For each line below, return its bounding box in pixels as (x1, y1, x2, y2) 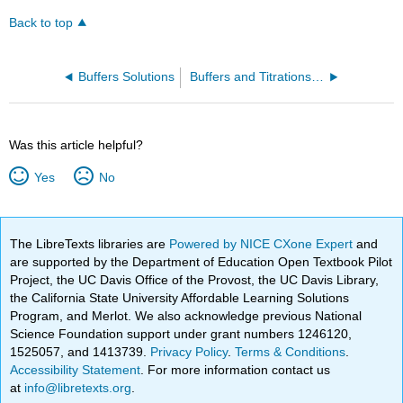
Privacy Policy (150, 344, 228, 359)
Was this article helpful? (9, 138, 144, 153)
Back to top (9, 15, 74, 30)
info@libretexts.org (21, 380, 132, 395)
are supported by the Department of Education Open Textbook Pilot (10, 254, 393, 269)
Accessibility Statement (10, 362, 141, 377)
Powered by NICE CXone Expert (169, 236, 357, 251)
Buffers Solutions (77, 70, 175, 85)
